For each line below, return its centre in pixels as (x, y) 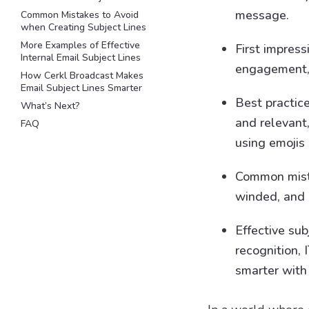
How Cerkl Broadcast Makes (82, 76)
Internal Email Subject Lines (81, 58)
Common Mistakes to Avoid (80, 15)
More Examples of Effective (80, 45)
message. (262, 15)
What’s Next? (50, 106)
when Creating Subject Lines (83, 27)
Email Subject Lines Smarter (81, 88)
